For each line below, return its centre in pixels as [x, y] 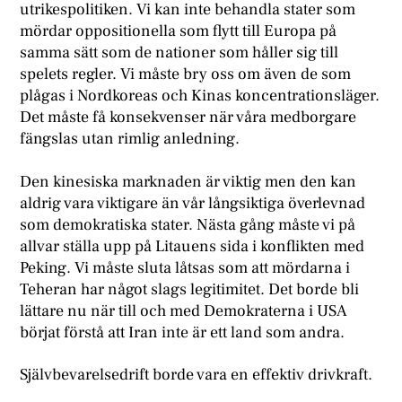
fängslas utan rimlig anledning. [130, 139]
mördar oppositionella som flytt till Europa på [179, 31]
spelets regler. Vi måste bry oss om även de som [186, 74]
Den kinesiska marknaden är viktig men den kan [188, 181]
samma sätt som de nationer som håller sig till [179, 53]
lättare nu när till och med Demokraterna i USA [184, 310]
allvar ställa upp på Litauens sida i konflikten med [192, 246]
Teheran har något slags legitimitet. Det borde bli [190, 289]
